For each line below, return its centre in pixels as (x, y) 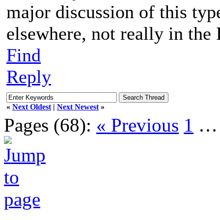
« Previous (137, 125)
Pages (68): (48, 125)
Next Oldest (32, 107)
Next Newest (78, 107)
